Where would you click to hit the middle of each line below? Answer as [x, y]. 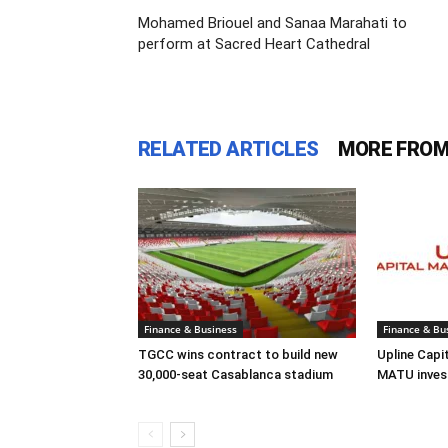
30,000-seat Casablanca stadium [235, 374]
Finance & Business [190, 329]
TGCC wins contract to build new [238, 354]
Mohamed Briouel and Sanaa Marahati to [272, 23]
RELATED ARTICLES [228, 149]
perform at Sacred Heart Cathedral [254, 44]
